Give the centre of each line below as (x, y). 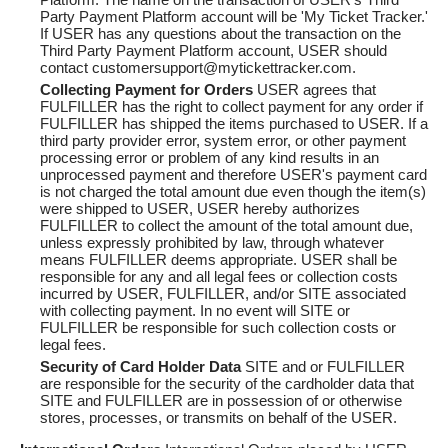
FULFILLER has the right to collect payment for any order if (231, 107)
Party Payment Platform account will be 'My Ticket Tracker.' (234, 17)
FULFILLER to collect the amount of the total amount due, (226, 226)
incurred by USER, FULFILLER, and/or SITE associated (223, 294)
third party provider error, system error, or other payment (223, 141)
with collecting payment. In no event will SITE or (195, 311)
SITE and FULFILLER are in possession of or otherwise (221, 401)
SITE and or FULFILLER (323, 367)
